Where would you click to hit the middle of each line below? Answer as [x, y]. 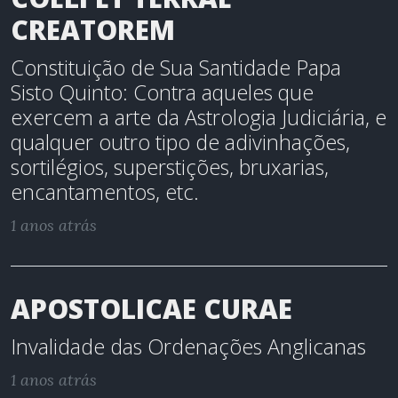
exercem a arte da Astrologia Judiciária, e [199, 117]
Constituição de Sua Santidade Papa [176, 68]
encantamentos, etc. [105, 192]
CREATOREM [93, 30]
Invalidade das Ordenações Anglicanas [188, 346]
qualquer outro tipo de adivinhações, [180, 142]
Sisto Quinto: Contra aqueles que [162, 92]
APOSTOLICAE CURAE [151, 309]
